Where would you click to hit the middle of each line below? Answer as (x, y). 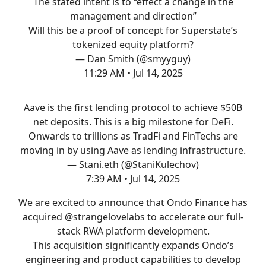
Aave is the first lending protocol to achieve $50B (133, 107)
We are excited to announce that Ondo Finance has (133, 202)
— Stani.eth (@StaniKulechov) (133, 164)
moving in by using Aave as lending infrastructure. (133, 150)
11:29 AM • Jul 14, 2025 (133, 73)
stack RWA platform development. (133, 231)
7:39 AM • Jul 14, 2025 (133, 178)
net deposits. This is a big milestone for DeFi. (133, 121)
